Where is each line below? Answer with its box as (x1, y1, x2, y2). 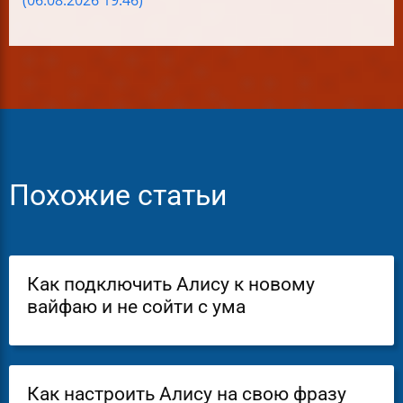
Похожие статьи (9, 178, 227, 212)
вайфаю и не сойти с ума (27, 295, 246, 318)
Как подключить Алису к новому (27, 273, 315, 295)
